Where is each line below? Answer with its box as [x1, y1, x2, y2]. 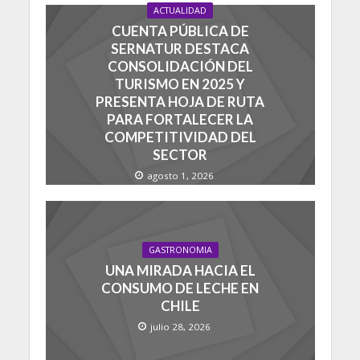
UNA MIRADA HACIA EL [104, 262, 256, 280]
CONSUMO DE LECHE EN [101, 280, 259, 297]
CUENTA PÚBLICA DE [111, 22, 249, 39]
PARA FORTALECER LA [107, 110, 253, 128]
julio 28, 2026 [150, 321, 211, 333]
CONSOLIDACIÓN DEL [107, 57, 253, 75]
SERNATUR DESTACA [111, 39, 249, 57]
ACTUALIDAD [153, 4, 207, 16]
